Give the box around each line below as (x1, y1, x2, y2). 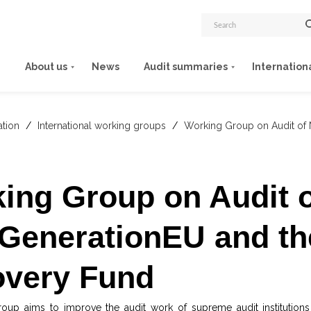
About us (25, 61, 67, 73)
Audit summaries (144, 61, 228, 73)
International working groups (37, 120, 169, 131)
